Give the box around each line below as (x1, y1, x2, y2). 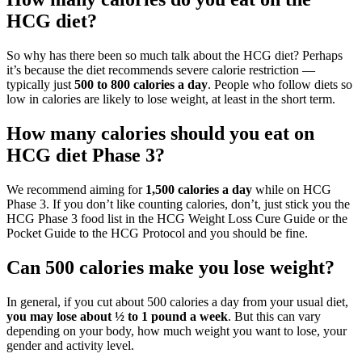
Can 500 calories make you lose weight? (6, 257, 335, 279)
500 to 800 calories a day (74, 78, 208, 92)
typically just (6, 78, 74, 92)
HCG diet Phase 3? (6, 145, 165, 166)
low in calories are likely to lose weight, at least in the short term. (6, 92, 335, 107)
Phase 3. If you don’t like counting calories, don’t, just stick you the (6, 197, 350, 212)
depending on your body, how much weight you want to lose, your (6, 323, 347, 338)
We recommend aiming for (6, 183, 145, 197)
